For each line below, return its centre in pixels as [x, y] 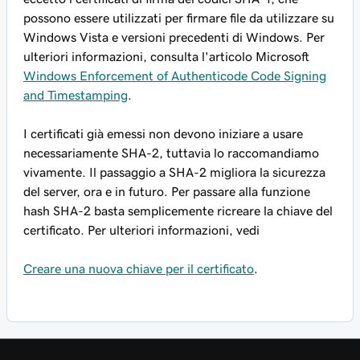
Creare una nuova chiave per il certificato [139, 268]
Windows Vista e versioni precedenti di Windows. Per [174, 37]
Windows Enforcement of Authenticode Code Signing [175, 76]
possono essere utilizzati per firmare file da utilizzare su [179, 18]
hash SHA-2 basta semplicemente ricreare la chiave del [178, 211]
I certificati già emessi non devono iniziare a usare [163, 133]
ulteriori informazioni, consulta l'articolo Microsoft [166, 56]
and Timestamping [76, 95]
